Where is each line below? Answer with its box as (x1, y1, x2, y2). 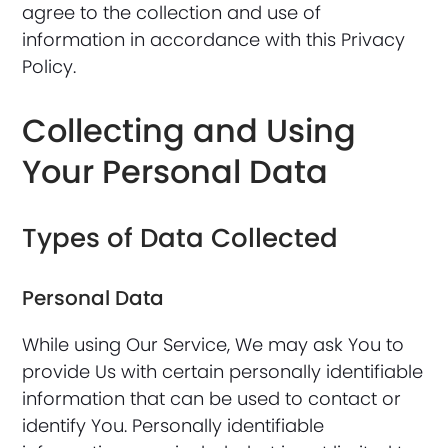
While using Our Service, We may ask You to (22, 332, 405, 357)
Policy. (22, 54, 77, 79)
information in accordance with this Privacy (22, 27, 406, 52)
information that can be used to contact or (22, 386, 402, 411)
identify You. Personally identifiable (22, 413, 325, 438)
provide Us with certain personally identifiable (22, 359, 424, 384)
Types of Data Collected (22, 220, 339, 256)
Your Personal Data (22, 149, 329, 194)
